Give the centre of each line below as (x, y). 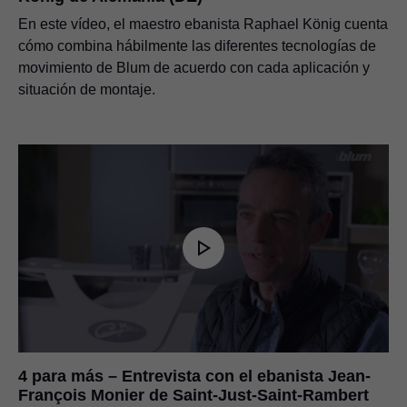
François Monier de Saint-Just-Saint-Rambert (194, 396)
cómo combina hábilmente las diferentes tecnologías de (197, 45)
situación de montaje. (87, 89)
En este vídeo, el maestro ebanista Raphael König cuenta (203, 24)
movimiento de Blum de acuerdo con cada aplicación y (194, 67)
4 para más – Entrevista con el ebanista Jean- (194, 377)
